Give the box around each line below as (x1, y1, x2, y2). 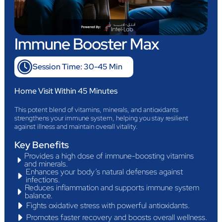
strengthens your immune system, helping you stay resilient (14, 113, 188, 123)
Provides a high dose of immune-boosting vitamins (24, 151, 194, 162)
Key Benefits (14, 138, 69, 152)
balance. (25, 190, 53, 201)
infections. (25, 174, 60, 185)
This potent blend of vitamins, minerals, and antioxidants (14, 105, 178, 114)
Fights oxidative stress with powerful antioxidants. (26, 200, 190, 211)
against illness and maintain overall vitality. (14, 121, 138, 131)
